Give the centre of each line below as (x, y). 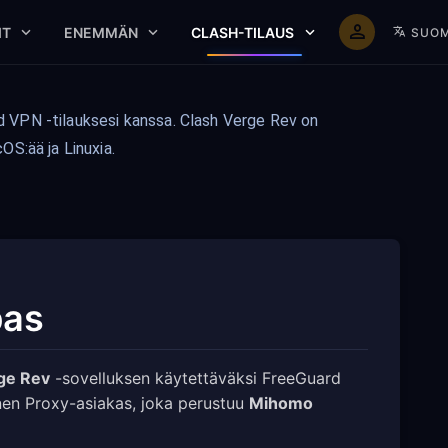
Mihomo (281, 403)
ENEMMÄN (101, 32)
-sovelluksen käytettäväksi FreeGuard (195, 378)
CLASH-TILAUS (243, 32)
